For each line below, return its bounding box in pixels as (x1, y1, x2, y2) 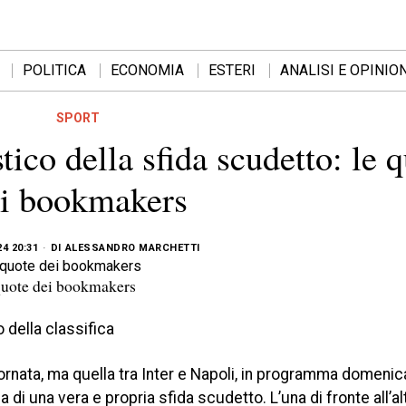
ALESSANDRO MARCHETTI (64, 242, 200, 254)
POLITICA (23, 62, 86, 79)
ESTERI (208, 62, 256, 79)
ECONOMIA (111, 62, 184, 79)
